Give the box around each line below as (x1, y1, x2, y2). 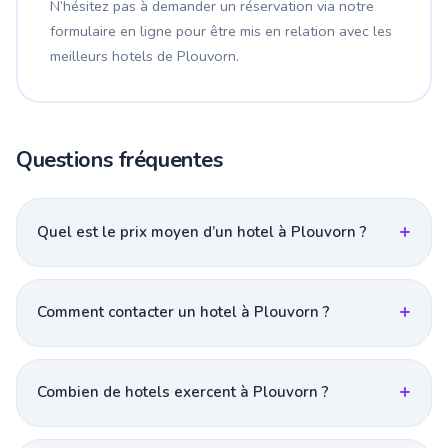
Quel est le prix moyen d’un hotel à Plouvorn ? (37, 221, 367, 242)
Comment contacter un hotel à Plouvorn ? (37, 302, 330, 323)
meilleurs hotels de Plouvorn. (50, 46, 239, 67)
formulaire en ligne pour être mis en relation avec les (50, 21, 392, 42)
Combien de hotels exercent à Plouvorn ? (37, 382, 329, 403)
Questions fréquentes (16, 145, 223, 176)
